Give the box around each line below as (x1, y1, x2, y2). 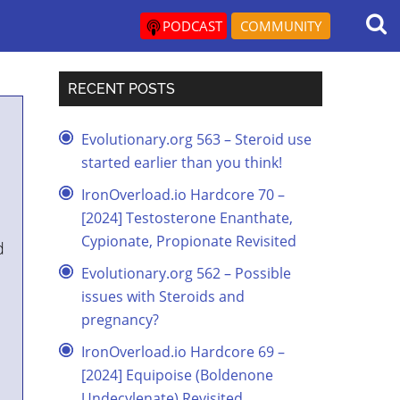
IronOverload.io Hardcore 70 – (81, 185, 285, 204)
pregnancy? (81, 310, 159, 329)
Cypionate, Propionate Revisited (81, 231, 296, 251)
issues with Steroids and (81, 287, 245, 306)
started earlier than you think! (81, 153, 282, 172)
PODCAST (162, 17, 222, 35)
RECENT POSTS (68, 80, 175, 97)
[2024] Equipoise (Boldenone (81, 365, 273, 385)
